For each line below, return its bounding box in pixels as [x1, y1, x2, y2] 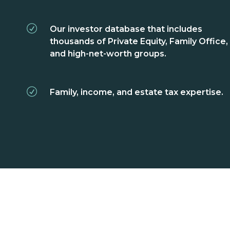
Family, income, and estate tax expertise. [50, 87, 223, 98]
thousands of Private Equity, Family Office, [50, 36, 228, 47]
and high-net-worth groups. [50, 49, 166, 59]
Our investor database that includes [50, 24, 202, 34]
